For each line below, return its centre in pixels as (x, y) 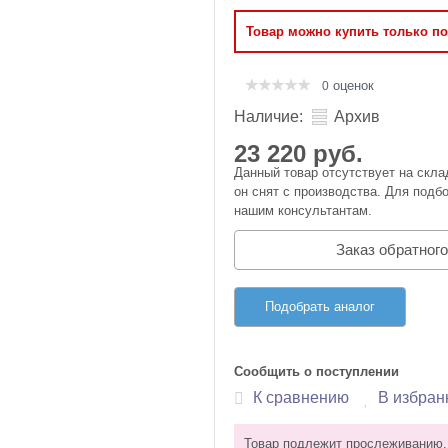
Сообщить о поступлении (316, 371)
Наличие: (268, 116)
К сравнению (301, 397)
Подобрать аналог (320, 306)
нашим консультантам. (303, 210)
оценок (351, 85)
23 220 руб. (298, 153)
